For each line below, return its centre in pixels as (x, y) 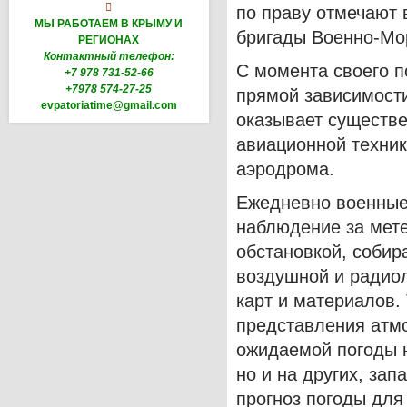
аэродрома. (285, 169)
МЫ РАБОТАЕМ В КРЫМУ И (109, 23)
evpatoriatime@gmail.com (109, 105)
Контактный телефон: (109, 56)
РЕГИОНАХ (109, 40)
